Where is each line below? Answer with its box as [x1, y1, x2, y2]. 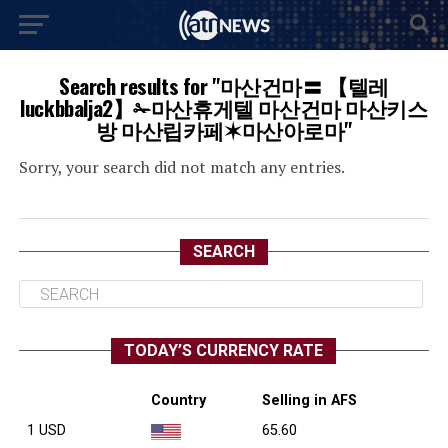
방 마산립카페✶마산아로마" [95, 114, 353, 145]
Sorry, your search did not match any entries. [18, 156, 345, 178]
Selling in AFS [261, 392, 357, 410]
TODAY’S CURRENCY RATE [124, 341, 324, 360]
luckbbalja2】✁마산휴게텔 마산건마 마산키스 [20, 92, 428, 123]
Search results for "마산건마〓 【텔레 [59, 70, 389, 101]
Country [150, 392, 206, 410]
